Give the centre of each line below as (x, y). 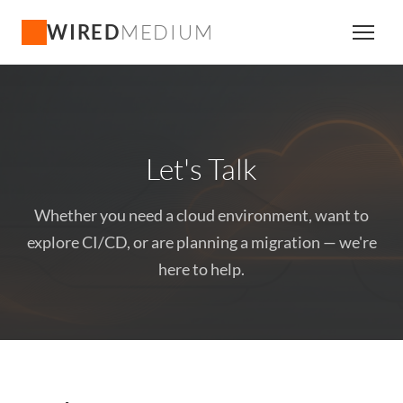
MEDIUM (167, 31)
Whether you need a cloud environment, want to (201, 215)
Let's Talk (201, 169)
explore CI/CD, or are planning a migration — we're (201, 242)
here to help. (201, 269)
